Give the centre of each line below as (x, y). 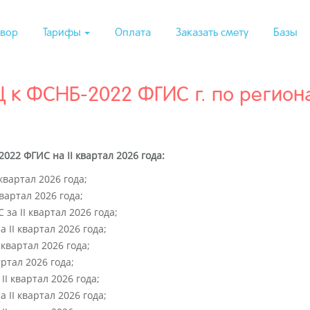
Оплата (133, 33)
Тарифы (63, 33)
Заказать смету (212, 33)
